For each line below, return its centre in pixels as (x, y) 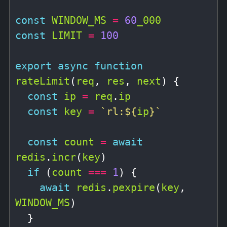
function (119, 66)
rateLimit (43, 81)
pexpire (134, 187)
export (33, 66)
